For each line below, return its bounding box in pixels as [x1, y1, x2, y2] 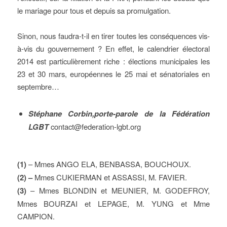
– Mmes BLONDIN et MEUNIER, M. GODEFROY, [30, 185, 210, 196]
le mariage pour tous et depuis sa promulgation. [17, 5, 171, 16]
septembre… [17, 81, 61, 92]
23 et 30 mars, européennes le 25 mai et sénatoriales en [17, 68, 210, 79]
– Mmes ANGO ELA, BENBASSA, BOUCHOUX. [28, 159, 191, 169]
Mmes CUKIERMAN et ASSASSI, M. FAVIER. [32, 172, 187, 182]
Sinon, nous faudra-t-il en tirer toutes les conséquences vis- [17, 30, 210, 41]
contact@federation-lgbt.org [50, 121, 143, 132]
